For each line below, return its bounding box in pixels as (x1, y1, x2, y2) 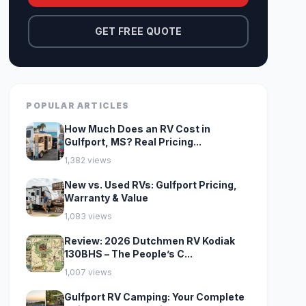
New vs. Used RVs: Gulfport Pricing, (64, 179, 238, 191)
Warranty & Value (64, 192, 149, 204)
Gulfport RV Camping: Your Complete (64, 291, 245, 303)
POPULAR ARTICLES (26, 100, 130, 111)
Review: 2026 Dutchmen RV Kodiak (64, 235, 236, 247)
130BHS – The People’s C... (64, 248, 193, 260)
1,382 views (64, 155, 112, 165)
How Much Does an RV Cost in (64, 123, 211, 135)
